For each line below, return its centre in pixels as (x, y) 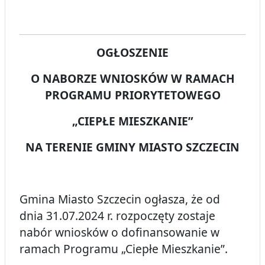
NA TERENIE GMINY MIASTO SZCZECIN (132, 147)
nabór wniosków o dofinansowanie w (119, 232)
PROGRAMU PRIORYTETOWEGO (132, 95)
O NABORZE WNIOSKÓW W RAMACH (132, 79)
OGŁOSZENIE (132, 53)
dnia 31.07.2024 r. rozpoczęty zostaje (117, 216)
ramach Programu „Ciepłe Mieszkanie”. (124, 249)
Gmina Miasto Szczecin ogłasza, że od (120, 199)
